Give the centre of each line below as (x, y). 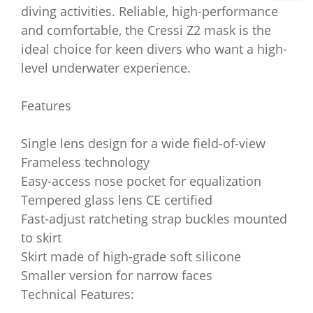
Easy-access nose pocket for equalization (141, 181)
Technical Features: (78, 294)
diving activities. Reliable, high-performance (150, 11)
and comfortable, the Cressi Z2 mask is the (146, 30)
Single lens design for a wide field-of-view (143, 143)
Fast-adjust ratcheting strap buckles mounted (154, 219)
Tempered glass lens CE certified (117, 200)
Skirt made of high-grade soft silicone (131, 256)
